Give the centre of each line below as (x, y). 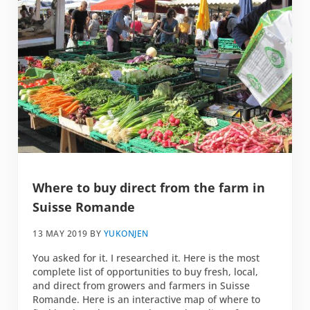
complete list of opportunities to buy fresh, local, (146, 272)
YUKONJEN (126, 234)
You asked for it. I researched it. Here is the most (146, 258)
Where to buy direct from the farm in (149, 187)
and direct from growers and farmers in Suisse (142, 286)
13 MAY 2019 (60, 234)
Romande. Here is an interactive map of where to (147, 300)
